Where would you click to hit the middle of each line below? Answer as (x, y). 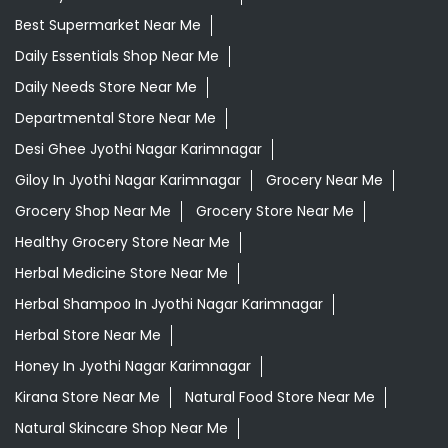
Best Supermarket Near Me (108, 24)
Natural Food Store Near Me (280, 396)
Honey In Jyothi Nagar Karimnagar (133, 365)
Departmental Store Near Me (115, 117)
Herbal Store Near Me (88, 334)
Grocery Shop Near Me (93, 210)
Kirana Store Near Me (87, 396)
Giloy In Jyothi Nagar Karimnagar (128, 179)
